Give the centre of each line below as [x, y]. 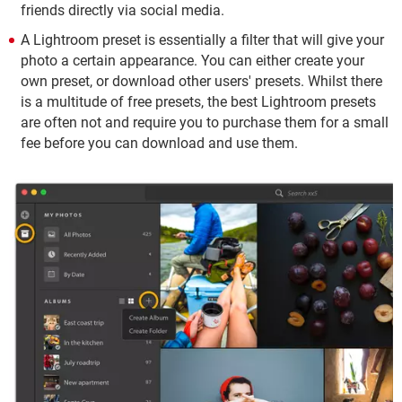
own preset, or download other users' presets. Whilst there [201, 81]
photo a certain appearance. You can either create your [192, 60]
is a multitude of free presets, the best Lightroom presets [198, 101]
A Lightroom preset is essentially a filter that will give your [202, 39]
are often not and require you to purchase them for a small [205, 122]
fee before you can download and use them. [159, 143]
